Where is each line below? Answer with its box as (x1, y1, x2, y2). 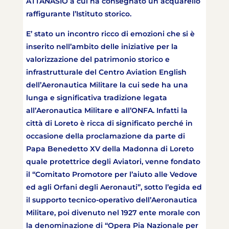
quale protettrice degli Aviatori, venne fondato (26, 157, 200, 167)
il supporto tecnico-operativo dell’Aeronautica (26, 195, 197, 205)
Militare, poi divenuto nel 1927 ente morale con (26, 208, 200, 218)
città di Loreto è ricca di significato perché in (26, 119, 193, 128)
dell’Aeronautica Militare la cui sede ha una (26, 80, 188, 90)
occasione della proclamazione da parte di (26, 131, 187, 141)
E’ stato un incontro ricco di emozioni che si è (26, 29, 195, 39)
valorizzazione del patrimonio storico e (26, 55, 170, 64)
